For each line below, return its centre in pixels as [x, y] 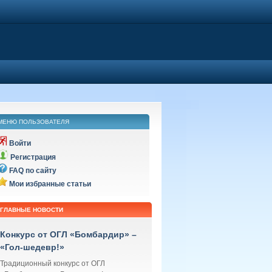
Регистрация [33, 157]
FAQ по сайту [33, 171]
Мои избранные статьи [50, 184]
